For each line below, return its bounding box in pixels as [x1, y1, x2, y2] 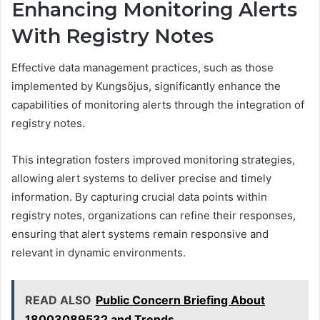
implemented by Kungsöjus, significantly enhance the [11, 79, 281, 94]
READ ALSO [25, 293, 91, 308]
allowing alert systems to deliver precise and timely [11, 171, 271, 186]
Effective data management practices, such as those [11, 61, 274, 75]
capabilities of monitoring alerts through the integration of [11, 98, 304, 112]
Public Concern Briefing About [96, 293, 265, 308]
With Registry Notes [11, 24, 214, 48]
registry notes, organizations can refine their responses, [11, 209, 296, 223]
